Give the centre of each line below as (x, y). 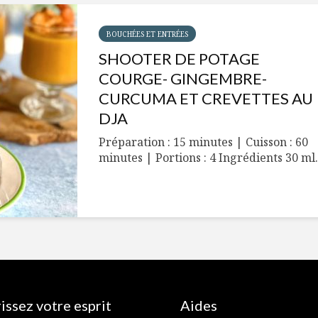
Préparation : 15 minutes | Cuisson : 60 (203, 142)
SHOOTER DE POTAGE (179, 59)
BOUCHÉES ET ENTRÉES (147, 34)
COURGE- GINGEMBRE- (183, 78)
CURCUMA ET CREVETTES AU (206, 98)
